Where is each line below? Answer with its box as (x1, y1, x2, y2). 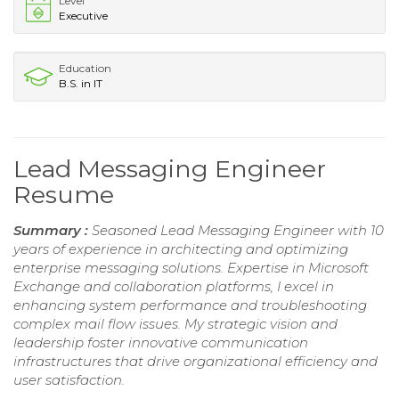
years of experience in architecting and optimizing (13, 240, 348, 258)
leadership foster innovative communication (13, 334, 308, 352)
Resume (13, 180, 114, 210)
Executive (59, 9, 108, 23)
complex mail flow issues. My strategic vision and (13, 315, 338, 333)
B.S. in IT (59, 77, 102, 91)
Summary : (13, 222, 92, 240)
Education (59, 61, 111, 76)
